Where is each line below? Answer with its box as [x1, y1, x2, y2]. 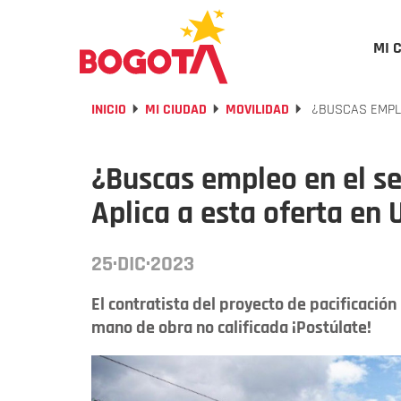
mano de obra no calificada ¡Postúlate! [91, 316, 371, 339]
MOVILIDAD [226, 100, 289, 119]
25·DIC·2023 [91, 251, 194, 277]
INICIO [91, 100, 126, 119]
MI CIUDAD [145, 100, 207, 119]
